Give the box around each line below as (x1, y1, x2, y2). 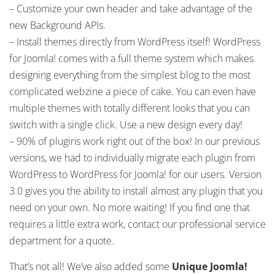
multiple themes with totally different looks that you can (9, 101, 250, 115)
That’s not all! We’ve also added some (9, 260, 172, 273)
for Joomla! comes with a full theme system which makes (9, 52, 254, 65)
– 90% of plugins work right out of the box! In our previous (9, 134, 260, 148)
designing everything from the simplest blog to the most (9, 68, 250, 82)
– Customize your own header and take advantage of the (9, 2, 252, 15)
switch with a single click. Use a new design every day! (9, 118, 242, 131)
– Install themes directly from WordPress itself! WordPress (9, 35, 260, 48)
